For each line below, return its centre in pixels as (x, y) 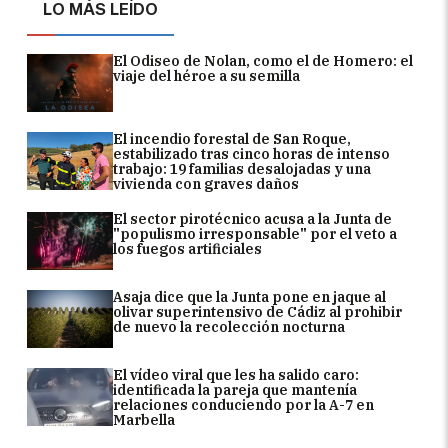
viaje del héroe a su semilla (207, 76)
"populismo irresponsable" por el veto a (255, 234)
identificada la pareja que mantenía (235, 390)
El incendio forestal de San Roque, (232, 139)
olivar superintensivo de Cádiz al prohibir (258, 312)
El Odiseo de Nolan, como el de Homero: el (263, 61)
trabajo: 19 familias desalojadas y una (242, 169)
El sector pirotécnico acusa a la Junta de (253, 219)
